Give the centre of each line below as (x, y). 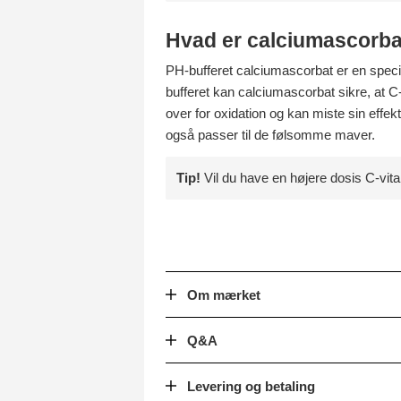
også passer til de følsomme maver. (270, 135)
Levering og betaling (251, 386)
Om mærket (224, 295)
